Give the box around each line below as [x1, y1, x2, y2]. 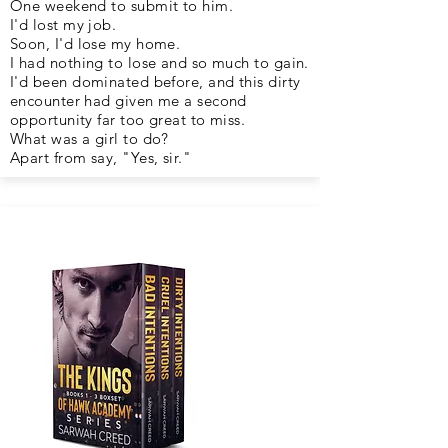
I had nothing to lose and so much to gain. [10, 53, 309, 72]
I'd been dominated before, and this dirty [10, 72, 301, 91]
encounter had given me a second [10, 91, 247, 110]
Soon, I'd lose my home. [10, 34, 181, 53]
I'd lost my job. [10, 15, 117, 34]
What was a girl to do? [10, 129, 169, 148]
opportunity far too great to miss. [10, 110, 246, 129]
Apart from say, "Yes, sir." [10, 148, 192, 167]
